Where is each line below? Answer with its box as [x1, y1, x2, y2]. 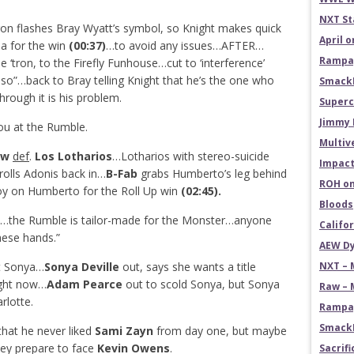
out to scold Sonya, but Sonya [122, 277, 280, 292]
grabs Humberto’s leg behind [137, 166, 287, 182]
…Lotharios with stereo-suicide [112, 149, 269, 164]
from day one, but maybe [153, 323, 287, 339]
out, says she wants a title [119, 259, 256, 275]
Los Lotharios [32, 149, 112, 164]
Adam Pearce [47, 277, 122, 292]
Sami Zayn [95, 323, 153, 339]
